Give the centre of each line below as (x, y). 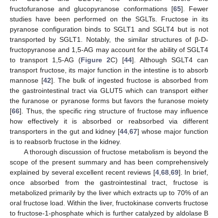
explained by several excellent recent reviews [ (82, 172)
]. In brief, (193, 172)
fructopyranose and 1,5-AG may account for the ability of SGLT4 (109, 49)
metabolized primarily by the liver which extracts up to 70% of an (109, 192)
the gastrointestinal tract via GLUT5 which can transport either (109, 90)
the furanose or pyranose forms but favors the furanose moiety (109, 100)
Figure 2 (96, 60)
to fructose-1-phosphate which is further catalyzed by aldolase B (109, 213)
